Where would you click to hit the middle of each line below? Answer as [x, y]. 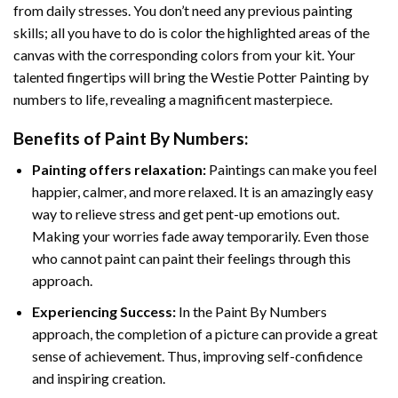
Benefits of [59, 139]
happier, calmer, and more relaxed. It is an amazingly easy [202, 191]
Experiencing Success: [103, 311]
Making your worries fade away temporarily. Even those [200, 235]
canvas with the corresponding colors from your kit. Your [184, 54]
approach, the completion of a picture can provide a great [204, 333]
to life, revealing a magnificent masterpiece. [199, 99]
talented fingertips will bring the [112, 76]
